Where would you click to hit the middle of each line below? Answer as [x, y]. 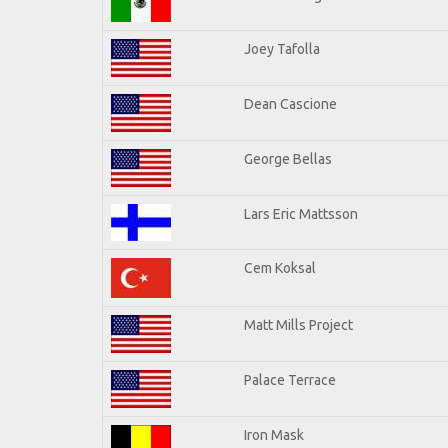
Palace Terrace [290, 379]
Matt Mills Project [298, 324]
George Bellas [288, 158]
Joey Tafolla [282, 48]
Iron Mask [274, 434]
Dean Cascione [290, 103]
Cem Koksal [280, 267]
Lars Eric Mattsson [301, 213]
